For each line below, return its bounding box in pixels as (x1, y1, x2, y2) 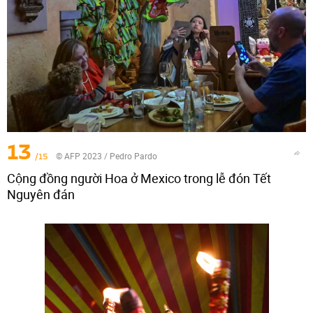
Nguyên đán (7, 186, 75, 203)
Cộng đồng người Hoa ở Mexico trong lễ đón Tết (7, 170, 271, 187)
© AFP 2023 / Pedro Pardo (56, 150, 157, 161)
